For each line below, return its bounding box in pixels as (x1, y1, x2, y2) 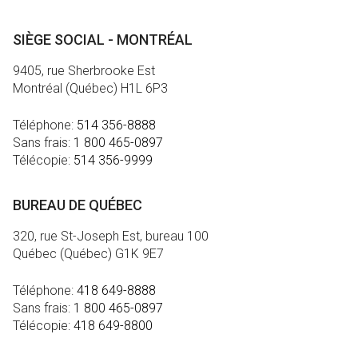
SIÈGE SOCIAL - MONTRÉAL (13, 30, 193, 48)
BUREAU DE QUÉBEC (13, 196, 142, 213)
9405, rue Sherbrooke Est (13, 62, 155, 78)
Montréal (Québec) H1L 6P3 (13, 80, 168, 96)
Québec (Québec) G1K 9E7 (13, 245, 164, 261)
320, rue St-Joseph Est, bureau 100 (13, 228, 209, 244)
